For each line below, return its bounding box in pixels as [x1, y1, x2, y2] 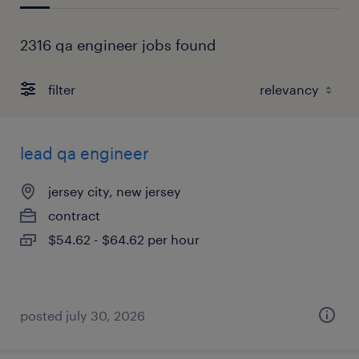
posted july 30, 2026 [20, 308, 145, 323]
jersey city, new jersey [48, 184, 181, 199]
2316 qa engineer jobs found [20, 36, 216, 54]
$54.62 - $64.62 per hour [48, 232, 200, 247]
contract [48, 208, 100, 223]
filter [48, 81, 75, 97]
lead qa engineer [20, 143, 149, 163]
